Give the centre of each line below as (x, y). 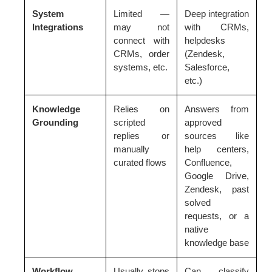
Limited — (141, 13)
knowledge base (217, 242)
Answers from (217, 109)
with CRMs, (217, 27)
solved (198, 202)
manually (131, 149)
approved (203, 122)
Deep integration (217, 13)
